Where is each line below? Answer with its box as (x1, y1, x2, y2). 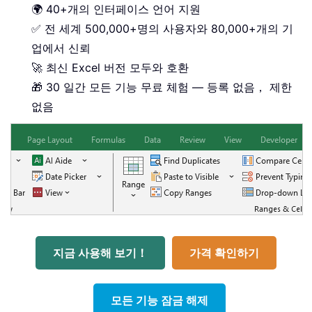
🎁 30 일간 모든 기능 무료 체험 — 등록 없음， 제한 (31, 79, 292, 94)
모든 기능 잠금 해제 (111, 292, 208, 307)
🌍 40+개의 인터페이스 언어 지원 (31, 1, 201, 16)
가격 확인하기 (189, 245, 259, 260)
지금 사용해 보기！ (53, 245, 148, 260)
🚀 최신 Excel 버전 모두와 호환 (31, 60, 189, 75)
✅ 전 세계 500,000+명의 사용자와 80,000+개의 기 (31, 21, 293, 36)
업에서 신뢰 (31, 40, 91, 55)
